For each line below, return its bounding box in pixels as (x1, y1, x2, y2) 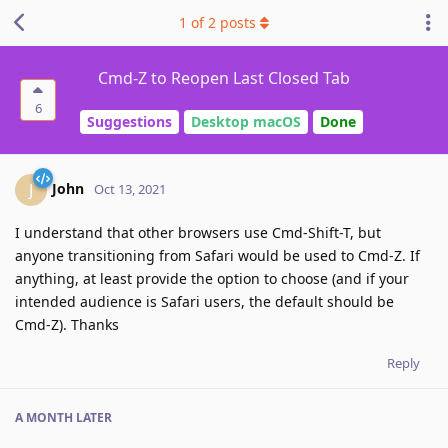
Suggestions (87, 112, 172, 132)
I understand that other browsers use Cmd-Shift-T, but (15, 222, 381, 242)
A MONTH (15, 408, 73, 426)
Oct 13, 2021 (94, 179, 166, 198)
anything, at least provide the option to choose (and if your (15, 268, 409, 288)
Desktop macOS (191, 112, 301, 132)
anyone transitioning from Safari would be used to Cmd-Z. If (15, 245, 420, 265)
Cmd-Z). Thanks (15, 314, 119, 334)
